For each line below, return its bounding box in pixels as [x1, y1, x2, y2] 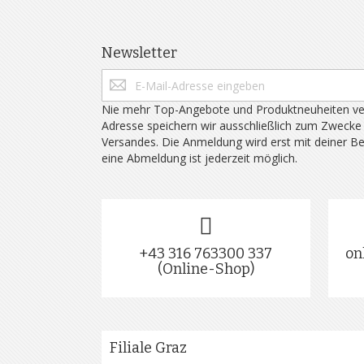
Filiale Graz [109, 339, 187, 357]
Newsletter [101, 44, 177, 62]
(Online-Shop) [157, 260, 254, 278]
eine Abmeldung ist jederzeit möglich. [101, 150, 297, 166]
